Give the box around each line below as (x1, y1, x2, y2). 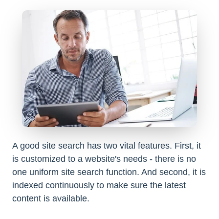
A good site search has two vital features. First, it (12, 140, 201, 151)
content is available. (12, 193, 89, 203)
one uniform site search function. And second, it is (12, 167, 206, 177)
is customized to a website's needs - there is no (12, 153, 196, 164)
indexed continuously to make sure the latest (12, 180, 186, 190)
